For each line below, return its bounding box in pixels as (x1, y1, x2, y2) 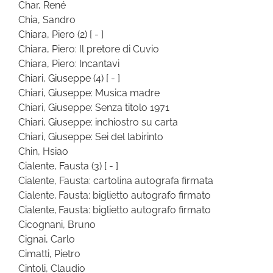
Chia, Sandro (18, 13, 76, 26)
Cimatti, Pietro (18, 247, 80, 260)
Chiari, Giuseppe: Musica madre (18, 87, 160, 99)
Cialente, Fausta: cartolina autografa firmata (18, 174, 213, 186)
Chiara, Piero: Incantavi (18, 57, 119, 69)
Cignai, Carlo (18, 233, 75, 245)
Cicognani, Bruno (18, 218, 96, 230)
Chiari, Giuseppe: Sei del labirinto (18, 130, 163, 143)
